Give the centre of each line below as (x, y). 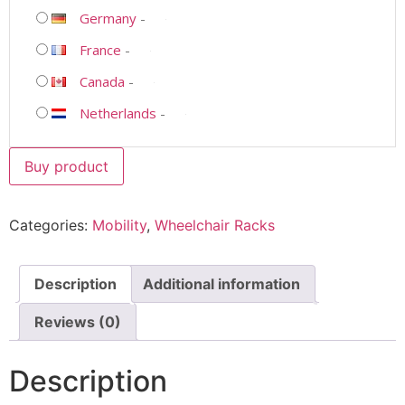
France (100, 49)
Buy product (66, 166)
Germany (108, 18)
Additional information (221, 283)
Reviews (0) (78, 321)
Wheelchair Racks (215, 225)
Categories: (51, 225)
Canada (102, 81)
